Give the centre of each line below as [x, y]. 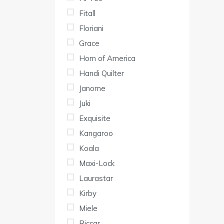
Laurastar [96, 178]
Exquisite [95, 118]
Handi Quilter [101, 73]
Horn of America [107, 58]
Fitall [87, 13]
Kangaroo [96, 133]
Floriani [91, 28]
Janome [92, 88]
